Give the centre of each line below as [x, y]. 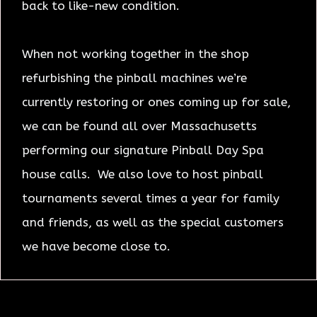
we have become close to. [96, 246]
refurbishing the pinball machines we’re [134, 77]
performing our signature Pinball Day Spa [143, 150]
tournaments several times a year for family [151, 198]
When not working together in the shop [136, 53]
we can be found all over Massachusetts [139, 126]
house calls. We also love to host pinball [143, 174]
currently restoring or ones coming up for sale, [156, 102]
